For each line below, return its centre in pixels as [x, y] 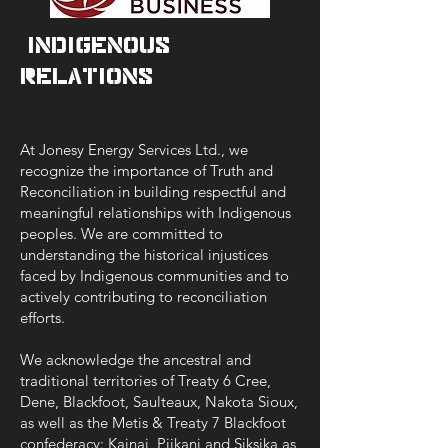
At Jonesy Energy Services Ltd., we [134, 149]
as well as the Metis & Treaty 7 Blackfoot [153, 422]
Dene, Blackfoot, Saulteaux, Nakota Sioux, [159, 401]
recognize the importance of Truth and [146, 170]
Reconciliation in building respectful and [153, 191]
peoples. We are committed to [121, 233]
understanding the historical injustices [144, 254]
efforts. [42, 317]
